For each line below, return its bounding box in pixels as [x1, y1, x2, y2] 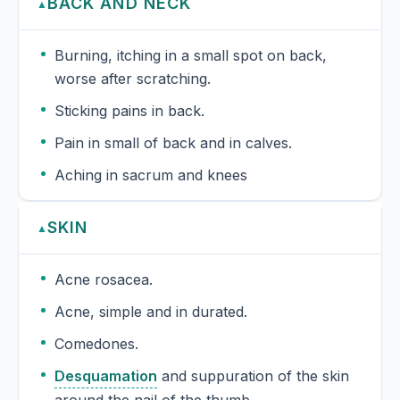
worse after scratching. [54, 70, 211, 88]
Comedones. [54, 335, 138, 354]
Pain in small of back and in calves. [162, 134, 292, 153]
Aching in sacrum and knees [54, 166, 247, 185]
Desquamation [54, 367, 157, 386]
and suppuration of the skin [157, 367, 349, 386]
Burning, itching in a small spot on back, [54, 46, 327, 65]
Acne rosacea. [54, 271, 153, 289]
